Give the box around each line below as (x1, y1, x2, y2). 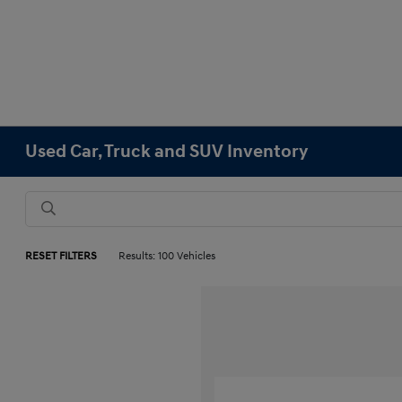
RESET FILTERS (25, 249, 98, 263)
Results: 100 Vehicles (118, 249, 216, 263)
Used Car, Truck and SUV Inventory (25, 141, 309, 162)
